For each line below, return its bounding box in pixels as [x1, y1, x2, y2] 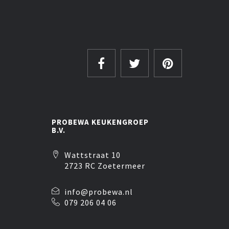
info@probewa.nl [64, 187, 133, 197]
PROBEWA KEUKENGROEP [51, 117, 149, 127]
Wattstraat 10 [64, 150, 121, 160]
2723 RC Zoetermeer [64, 161, 145, 171]
